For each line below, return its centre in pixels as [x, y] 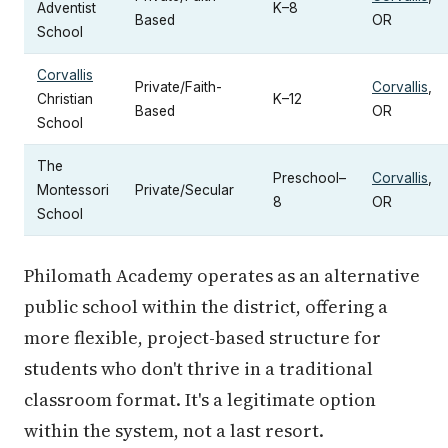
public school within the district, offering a [206, 306]
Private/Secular [184, 189]
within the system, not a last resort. [174, 430]
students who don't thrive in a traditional [198, 368]
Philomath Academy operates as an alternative [222, 275]
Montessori [73, 189]
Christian [65, 98]
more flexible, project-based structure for [202, 337]
